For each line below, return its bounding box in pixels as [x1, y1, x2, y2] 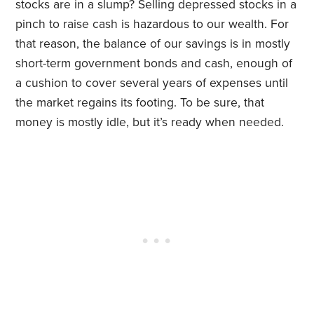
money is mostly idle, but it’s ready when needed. [15, 115, 285, 130]
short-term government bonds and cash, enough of [15, 56, 293, 71]
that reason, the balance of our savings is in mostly [15, 36, 291, 52]
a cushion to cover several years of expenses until [15, 76, 289, 91]
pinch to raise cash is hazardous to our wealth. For [15, 17, 289, 32]
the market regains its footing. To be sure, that [15, 95, 265, 111]
